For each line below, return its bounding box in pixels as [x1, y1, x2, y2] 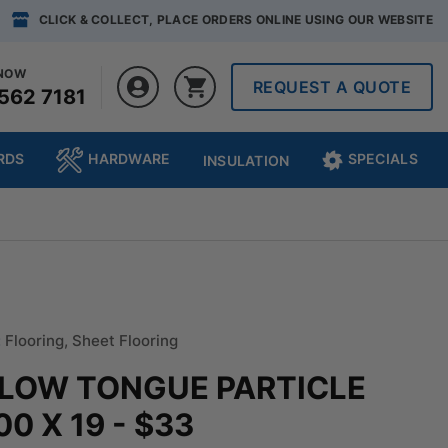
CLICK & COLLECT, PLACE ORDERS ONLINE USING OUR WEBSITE [38, 12, 433, 28]
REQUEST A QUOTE [252, 76, 411, 97]
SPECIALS [347, 149, 418, 167]
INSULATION [202, 151, 290, 169]
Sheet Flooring [72, 330, 179, 350]
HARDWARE [88, 149, 171, 167]
